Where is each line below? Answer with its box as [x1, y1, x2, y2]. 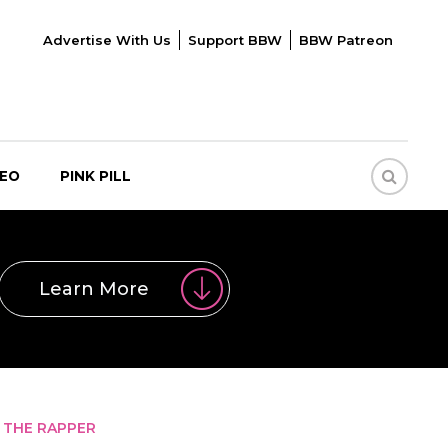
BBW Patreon [298, 32, 393, 48]
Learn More [38, 277, 149, 300]
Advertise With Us [42, 32, 171, 48]
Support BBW [187, 32, 282, 48]
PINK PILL [60, 168, 131, 184]
